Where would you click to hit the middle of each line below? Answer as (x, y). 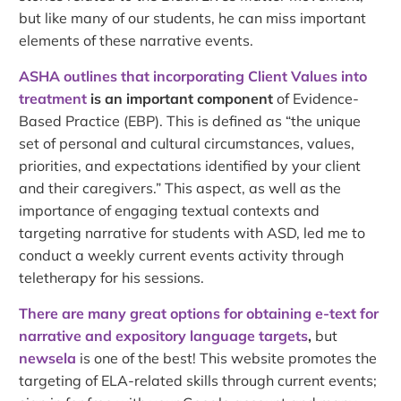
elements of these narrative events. (137, 40)
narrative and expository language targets (164, 335)
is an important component (180, 98)
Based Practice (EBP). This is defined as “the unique (190, 120)
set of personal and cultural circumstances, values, (187, 143)
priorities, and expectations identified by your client (190, 165)
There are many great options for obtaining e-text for (199, 313)
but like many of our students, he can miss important (193, 17)
